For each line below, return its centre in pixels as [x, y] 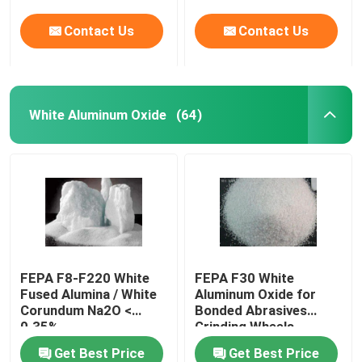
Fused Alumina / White [89, 295]
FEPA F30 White [245, 278]
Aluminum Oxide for [256, 295]
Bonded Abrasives [251, 311]
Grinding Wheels [245, 327]
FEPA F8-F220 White [85, 278]
